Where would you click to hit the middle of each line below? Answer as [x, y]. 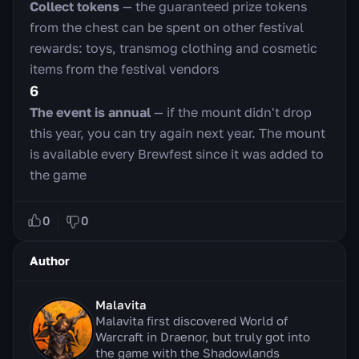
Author [50, 261]
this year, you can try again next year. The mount [177, 133]
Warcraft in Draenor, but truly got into [203, 336]
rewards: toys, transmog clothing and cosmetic [173, 48]
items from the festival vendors [124, 69]
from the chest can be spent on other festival [167, 27]
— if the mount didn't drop [231, 112]
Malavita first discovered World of [192, 320]
